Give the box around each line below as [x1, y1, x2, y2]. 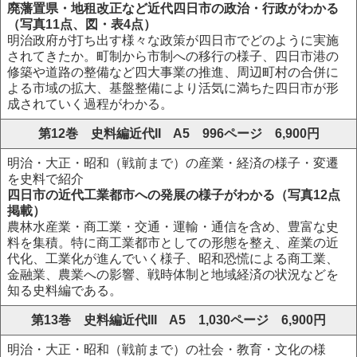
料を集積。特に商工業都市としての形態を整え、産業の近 [7, 236, 339, 249]
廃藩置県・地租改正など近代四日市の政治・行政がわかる [7, 2, 339, 15]
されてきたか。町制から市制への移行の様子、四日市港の [7, 49, 339, 63]
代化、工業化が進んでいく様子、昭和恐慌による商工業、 [7, 252, 339, 265]
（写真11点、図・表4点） [7, 18, 156, 31]
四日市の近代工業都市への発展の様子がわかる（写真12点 [7, 188, 340, 202]
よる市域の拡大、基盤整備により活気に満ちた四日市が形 [7, 81, 339, 95]
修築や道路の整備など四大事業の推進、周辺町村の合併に [7, 65, 339, 79]
